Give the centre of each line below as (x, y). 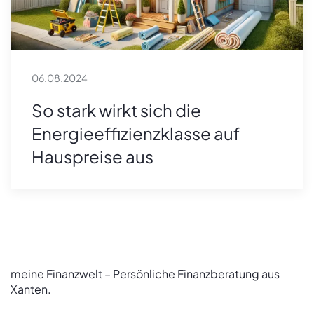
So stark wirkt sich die (116, 110)
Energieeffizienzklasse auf (136, 133)
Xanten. (31, 289)
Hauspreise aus (93, 156)
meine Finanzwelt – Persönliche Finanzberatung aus (145, 273)
